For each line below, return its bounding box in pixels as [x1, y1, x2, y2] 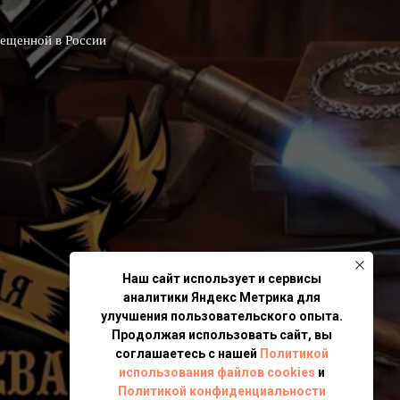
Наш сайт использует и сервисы [121, 271, 321, 287]
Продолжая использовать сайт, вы [111, 328, 332, 343]
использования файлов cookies [118, 365, 315, 380]
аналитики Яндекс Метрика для [122, 290, 321, 305]
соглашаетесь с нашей [114, 346, 260, 362]
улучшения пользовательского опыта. [100, 309, 343, 324]
